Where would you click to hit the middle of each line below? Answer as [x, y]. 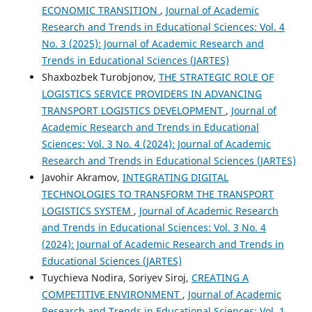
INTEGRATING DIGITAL [175, 178]
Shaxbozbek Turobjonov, [100, 77]
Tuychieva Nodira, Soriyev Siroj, [116, 278]
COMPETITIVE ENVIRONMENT [112, 295]
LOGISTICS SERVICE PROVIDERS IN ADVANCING [151, 94]
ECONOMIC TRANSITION [101, 10]
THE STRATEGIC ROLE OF [216, 77]
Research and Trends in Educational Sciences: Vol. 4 [163, 27]
